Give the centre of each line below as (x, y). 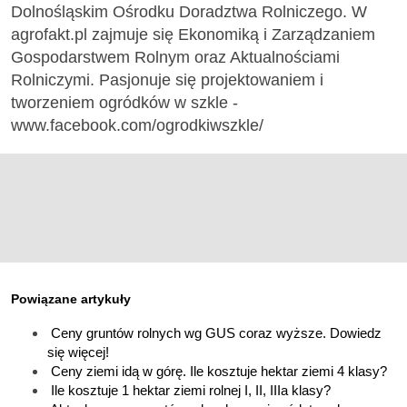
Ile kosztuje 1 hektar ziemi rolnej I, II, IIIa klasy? (191, 390)
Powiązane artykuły (71, 299)
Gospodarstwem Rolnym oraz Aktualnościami (175, 58)
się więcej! (78, 352)
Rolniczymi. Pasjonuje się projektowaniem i (167, 80)
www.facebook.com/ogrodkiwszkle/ (137, 126)
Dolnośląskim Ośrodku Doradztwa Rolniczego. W (189, 12)
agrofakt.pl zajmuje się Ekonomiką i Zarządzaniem (193, 35)
